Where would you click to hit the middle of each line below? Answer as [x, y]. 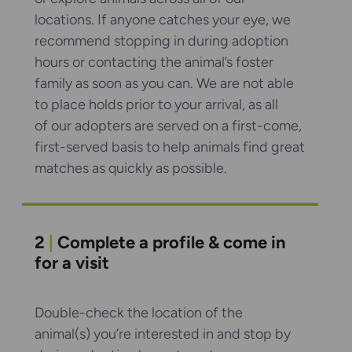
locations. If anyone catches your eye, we [163, 20]
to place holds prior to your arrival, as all [156, 105]
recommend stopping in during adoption [161, 41]
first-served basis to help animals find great [170, 147]
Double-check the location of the [139, 312]
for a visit [72, 263]
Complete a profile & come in [170, 243]
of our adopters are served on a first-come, [168, 126]
